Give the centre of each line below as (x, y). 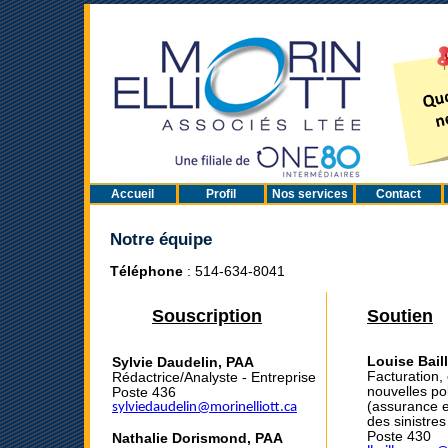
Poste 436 (144, 393)
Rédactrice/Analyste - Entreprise (214, 378)
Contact (398, 194)
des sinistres (406, 421)
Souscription (207, 315)
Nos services (309, 194)
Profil (221, 194)
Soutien (400, 315)
